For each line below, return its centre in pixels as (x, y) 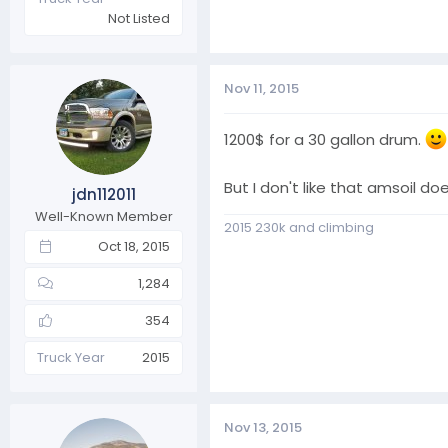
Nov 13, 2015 (263, 427)
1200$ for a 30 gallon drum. (324, 139)
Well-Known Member (103, 216)
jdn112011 (103, 194)
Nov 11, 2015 (261, 88)
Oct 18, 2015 (134, 246)
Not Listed (139, 18)
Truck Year (71, 357)
